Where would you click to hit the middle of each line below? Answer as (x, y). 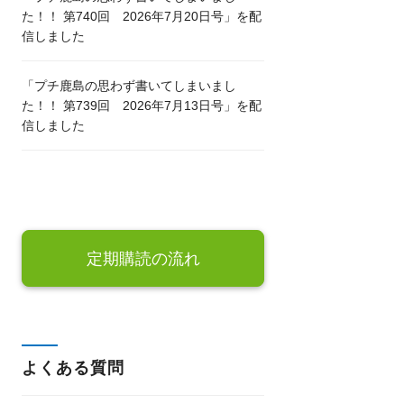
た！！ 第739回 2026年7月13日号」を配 (142, 106)
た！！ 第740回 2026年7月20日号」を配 (142, 16)
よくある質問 (73, 368)
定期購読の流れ (143, 259)
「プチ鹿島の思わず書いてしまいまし (129, 86)
